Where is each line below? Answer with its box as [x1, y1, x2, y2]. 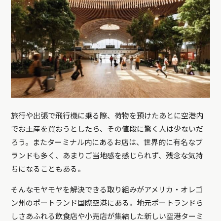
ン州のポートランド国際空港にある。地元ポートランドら [11, 199, 204, 208]
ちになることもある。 [11, 165, 85, 174]
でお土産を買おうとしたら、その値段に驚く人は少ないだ [11, 125, 204, 134]
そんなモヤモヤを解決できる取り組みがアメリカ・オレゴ [11, 185, 203, 195]
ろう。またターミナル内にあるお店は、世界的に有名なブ [11, 138, 203, 147]
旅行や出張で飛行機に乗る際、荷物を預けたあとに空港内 [11, 111, 204, 121]
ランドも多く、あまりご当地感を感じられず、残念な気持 [11, 151, 203, 161]
